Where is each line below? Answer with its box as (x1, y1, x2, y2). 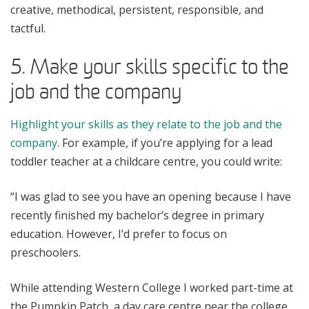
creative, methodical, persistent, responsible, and (10, 1, 263, 17)
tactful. (10, 20, 46, 36)
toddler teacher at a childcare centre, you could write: (10, 153, 282, 169)
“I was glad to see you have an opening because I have (10, 188, 291, 204)
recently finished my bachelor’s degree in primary (10, 207, 264, 223)
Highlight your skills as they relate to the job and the (10, 116, 282, 132)
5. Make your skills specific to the (10, 53, 289, 80)
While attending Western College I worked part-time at (10, 279, 293, 295)
